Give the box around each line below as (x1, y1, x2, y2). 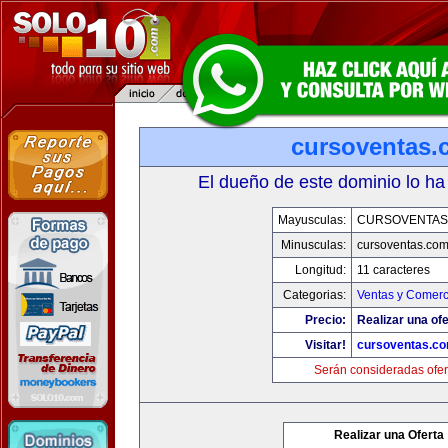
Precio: (304, 313, 346, 327)
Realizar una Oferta (334, 428, 444, 442)
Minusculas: (280, 238, 346, 252)
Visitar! (304, 338, 346, 352)
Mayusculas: (277, 213, 346, 227)
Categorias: (282, 288, 346, 302)
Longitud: (294, 263, 346, 277)
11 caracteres (356, 263, 430, 277)
